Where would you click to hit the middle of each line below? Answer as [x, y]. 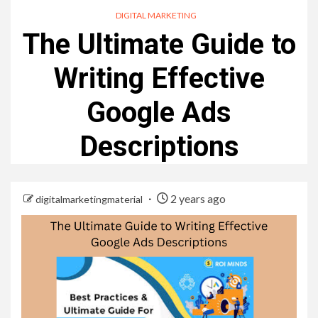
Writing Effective [159, 78]
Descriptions [159, 146]
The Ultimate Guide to [159, 44]
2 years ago [197, 198]
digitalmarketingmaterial [90, 199]
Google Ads [159, 112]
